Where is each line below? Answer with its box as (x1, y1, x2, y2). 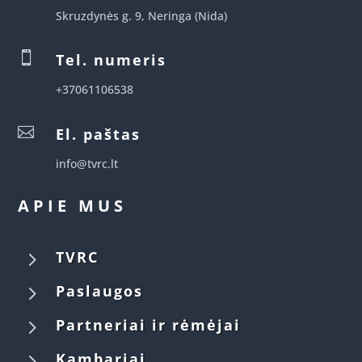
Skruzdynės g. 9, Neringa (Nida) (56, 8, 228, 24)
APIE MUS (18, 195, 128, 217)
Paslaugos (56, 281, 144, 301)
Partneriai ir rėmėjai (56, 315, 242, 335)
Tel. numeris (56, 50, 167, 70)
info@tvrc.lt (56, 156, 119, 172)
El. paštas (56, 124, 141, 145)
